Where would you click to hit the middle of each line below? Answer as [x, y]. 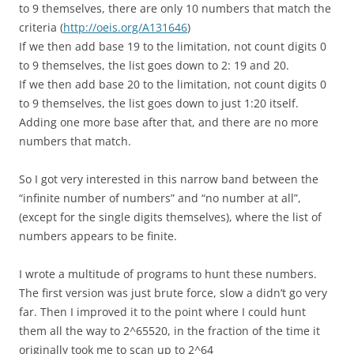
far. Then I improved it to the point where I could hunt [162, 312]
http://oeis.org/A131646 [125, 28]
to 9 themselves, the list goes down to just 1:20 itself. [159, 104]
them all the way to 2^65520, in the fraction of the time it [169, 331]
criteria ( [41, 28]
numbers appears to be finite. [98, 236]
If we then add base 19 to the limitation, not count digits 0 [173, 47]
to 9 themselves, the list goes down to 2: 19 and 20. [154, 66]
